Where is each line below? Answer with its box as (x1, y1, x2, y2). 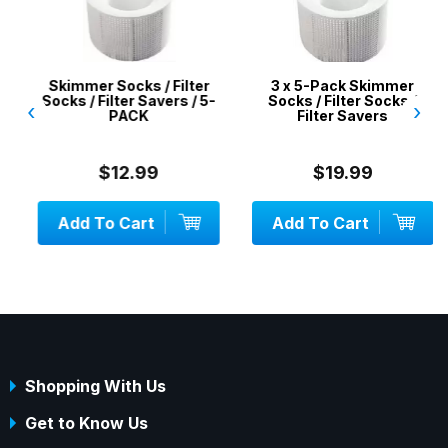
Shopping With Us (25, 376, 166, 397)
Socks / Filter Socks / (255, 92, 405, 110)
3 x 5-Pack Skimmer (258, 77, 402, 95)
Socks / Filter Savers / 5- (29, 92, 204, 110)
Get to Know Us (25, 413, 148, 434)
